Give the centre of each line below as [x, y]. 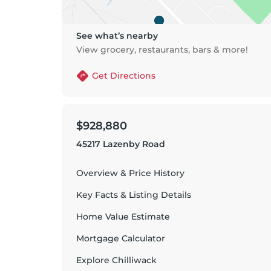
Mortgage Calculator [121, 238]
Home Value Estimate [123, 217]
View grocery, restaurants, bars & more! [162, 50]
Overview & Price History [130, 173]
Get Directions [124, 76]
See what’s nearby [117, 36]
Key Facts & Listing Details [134, 195]
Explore [94, 260]
